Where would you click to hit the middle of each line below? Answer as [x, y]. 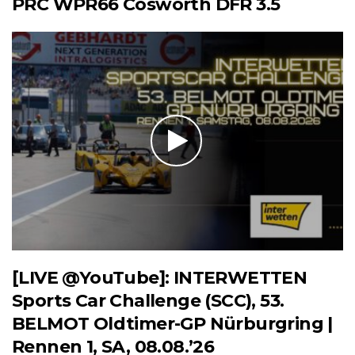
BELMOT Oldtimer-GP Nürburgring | [172, 323]
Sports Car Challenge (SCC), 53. [148, 300]
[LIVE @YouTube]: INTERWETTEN [160, 277]
